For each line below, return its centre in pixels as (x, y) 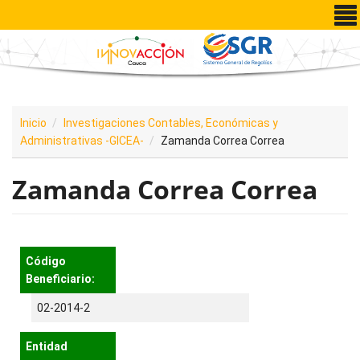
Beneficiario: (61, 279)
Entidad (47, 347)
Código (46, 262)
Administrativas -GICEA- (82, 141)
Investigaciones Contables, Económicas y (171, 123)
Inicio (33, 123)
